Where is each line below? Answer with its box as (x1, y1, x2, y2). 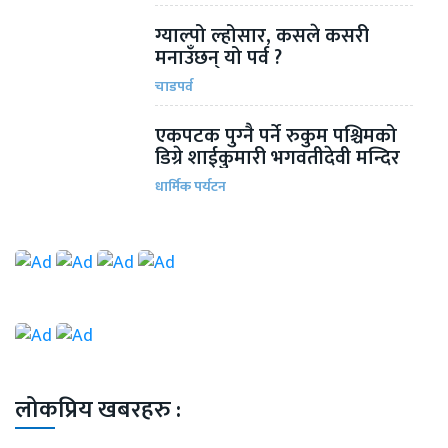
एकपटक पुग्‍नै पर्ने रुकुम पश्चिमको (155, 119, 397, 154)
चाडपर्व (155, 75, 193, 99)
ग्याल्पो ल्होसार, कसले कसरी (155, 19, 369, 54)
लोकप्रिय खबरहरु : (15, 390, 181, 431)
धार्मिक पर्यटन (155, 175, 226, 199)
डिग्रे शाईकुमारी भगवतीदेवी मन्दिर (155, 141, 400, 176)
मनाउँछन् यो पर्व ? (155, 41, 282, 76)
